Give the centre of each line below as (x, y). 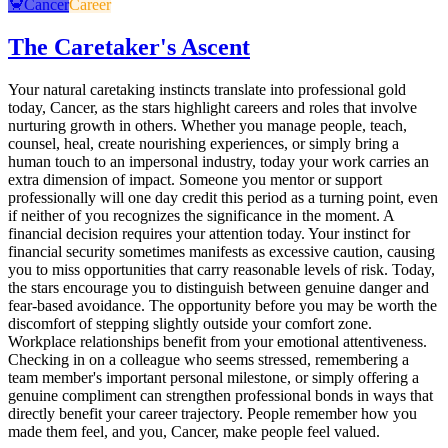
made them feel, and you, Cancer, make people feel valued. (194, 431)
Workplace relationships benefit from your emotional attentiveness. (217, 341)
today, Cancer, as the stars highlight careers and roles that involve (212, 107)
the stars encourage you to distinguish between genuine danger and (218, 287)
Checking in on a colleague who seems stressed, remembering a (208, 359)
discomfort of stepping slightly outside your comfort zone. (190, 323)
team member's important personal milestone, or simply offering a (213, 377)
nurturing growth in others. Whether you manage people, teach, (207, 125)
